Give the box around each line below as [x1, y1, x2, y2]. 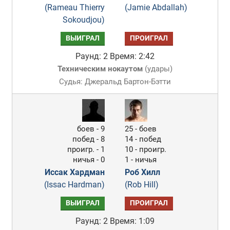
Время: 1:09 [109, 216, 155, 226]
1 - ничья [125, 155, 157, 164]
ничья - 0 [73, 155, 105, 164]
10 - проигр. [125, 145, 167, 154]
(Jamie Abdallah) [125, 3, 188, 12]
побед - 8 [72, 135, 105, 144]
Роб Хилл [125, 167, 161, 177]
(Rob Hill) [125, 180, 159, 189]
